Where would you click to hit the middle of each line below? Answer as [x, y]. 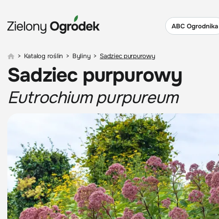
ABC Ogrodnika [195, 26]
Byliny [81, 56]
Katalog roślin [44, 56]
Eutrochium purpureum [93, 98]
